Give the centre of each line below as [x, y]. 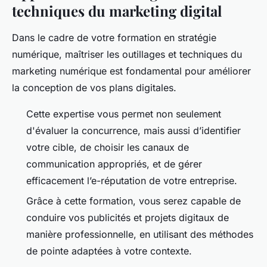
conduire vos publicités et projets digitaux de [128, 218]
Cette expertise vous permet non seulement [124, 114]
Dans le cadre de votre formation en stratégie [114, 38]
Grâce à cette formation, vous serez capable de [133, 201]
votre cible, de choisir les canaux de [108, 147]
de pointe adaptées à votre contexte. [111, 251]
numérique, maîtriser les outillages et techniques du [127, 54]
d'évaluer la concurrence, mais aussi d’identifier [133, 131]
